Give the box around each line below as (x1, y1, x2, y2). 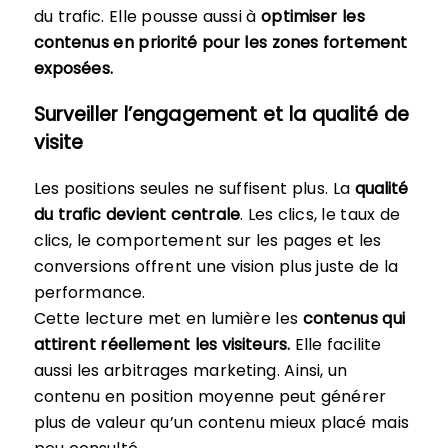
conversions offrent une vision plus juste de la (33, 254, 399, 278)
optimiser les (261, 4, 365, 28)
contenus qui (302, 306, 405, 330)
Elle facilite (290, 332, 382, 356)
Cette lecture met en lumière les (33, 306, 303, 330)
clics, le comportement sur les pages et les (33, 228, 382, 252)
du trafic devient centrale (33, 202, 240, 226)
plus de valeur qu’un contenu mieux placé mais (33, 410, 409, 434)
